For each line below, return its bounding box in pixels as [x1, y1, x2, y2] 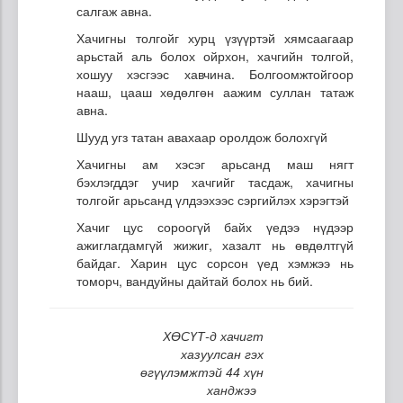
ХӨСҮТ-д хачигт [163, 326, 264, 345]
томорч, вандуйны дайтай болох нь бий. [76, 271, 313, 290]
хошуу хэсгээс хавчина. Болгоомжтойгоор [76, 64, 354, 83]
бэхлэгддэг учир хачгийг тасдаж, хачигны [76, 172, 354, 191]
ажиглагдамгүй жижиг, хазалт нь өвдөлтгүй [76, 235, 354, 254]
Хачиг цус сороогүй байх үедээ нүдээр [76, 217, 354, 236]
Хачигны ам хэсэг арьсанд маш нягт [76, 154, 354, 173]
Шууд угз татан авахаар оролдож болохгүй [76, 127, 327, 146]
